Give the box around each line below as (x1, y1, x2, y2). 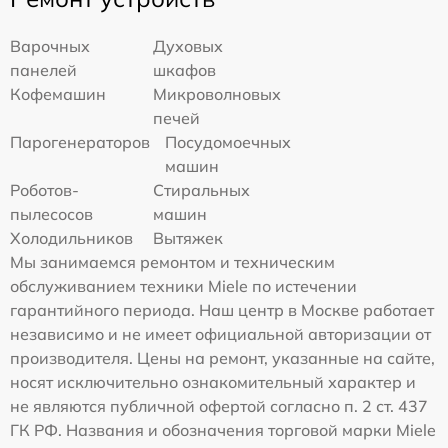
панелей (10, 60, 77, 80)
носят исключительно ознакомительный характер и (10, 372, 416, 392)
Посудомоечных (165, 132, 291, 152)
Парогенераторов (10, 132, 150, 152)
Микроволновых (153, 84, 282, 104)
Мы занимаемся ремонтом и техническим (10, 252, 335, 272)
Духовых (153, 36, 224, 56)
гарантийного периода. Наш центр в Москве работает (10, 300, 434, 320)
